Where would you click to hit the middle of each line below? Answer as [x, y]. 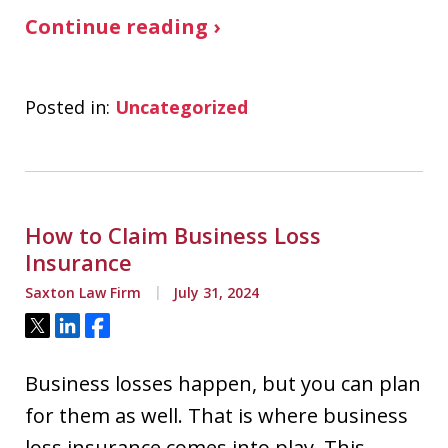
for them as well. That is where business [216, 415]
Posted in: [67, 107]
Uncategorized [181, 107]
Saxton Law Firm [83, 292]
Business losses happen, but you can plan [223, 383]
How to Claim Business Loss [173, 235]
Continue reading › [122, 26]
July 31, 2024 [214, 292]
